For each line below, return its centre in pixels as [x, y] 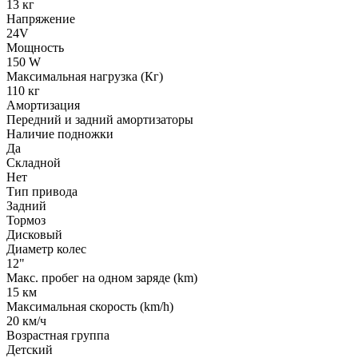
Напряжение [41, 18]
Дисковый [34, 234]
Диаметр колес [46, 249]
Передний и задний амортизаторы [100, 119]
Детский [30, 349]
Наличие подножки [60, 133]
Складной [34, 162]
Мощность [35, 47]
